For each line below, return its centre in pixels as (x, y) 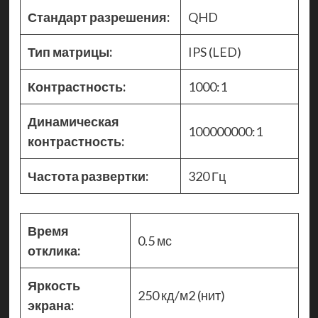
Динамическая (73, 122)
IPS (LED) (215, 52)
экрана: (50, 306)
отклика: (54, 251)
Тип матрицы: (70, 52)
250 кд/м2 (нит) (183, 296)
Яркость (54, 286)
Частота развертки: (88, 176)
